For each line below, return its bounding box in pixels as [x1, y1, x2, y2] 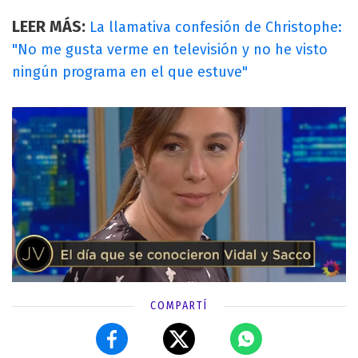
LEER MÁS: [12, 17, 89, 37]
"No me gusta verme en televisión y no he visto [12, 41, 328, 59]
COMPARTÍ [150, 298, 208, 312]
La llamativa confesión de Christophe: [89, 18, 342, 37]
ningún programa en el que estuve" [12, 63, 248, 82]
